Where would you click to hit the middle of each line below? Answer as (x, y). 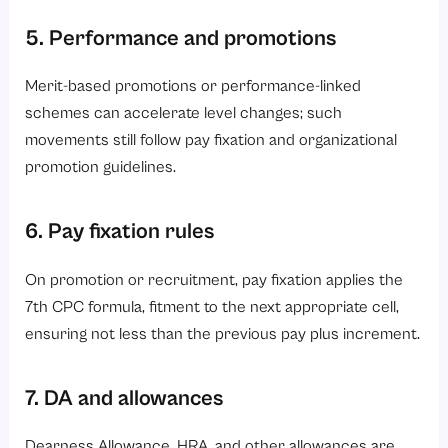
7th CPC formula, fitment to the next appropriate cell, (212, 307)
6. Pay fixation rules (122, 232)
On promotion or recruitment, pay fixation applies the (214, 280)
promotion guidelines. (101, 168)
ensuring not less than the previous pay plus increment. (223, 334)
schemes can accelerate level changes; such (184, 114)
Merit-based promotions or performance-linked (193, 87)
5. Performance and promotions (183, 38)
